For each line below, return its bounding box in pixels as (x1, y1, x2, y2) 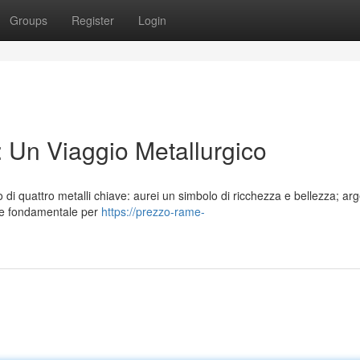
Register (72, 12, 114, 28)
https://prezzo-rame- (101, 203, 205, 219)
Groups (10, 12, 47, 28)
